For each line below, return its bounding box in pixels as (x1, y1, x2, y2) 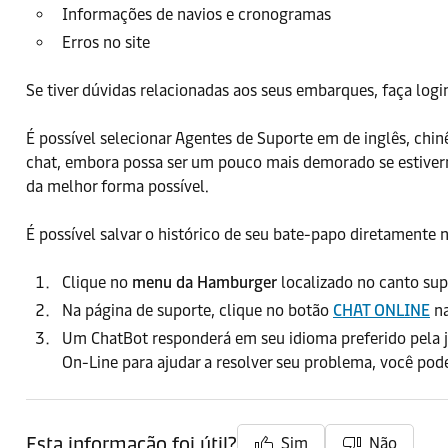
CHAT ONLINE (333, 301, 430, 320)
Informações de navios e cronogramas (62, 5, 331, 24)
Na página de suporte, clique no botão (62, 301, 333, 320)
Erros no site (62, 33, 150, 52)
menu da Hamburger (132, 273, 277, 292)
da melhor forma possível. (26, 177, 209, 196)
